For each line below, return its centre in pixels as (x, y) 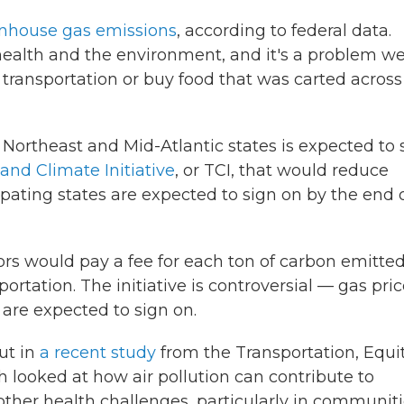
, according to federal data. (284, 31)
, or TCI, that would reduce (282, 170)
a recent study (98, 353)
